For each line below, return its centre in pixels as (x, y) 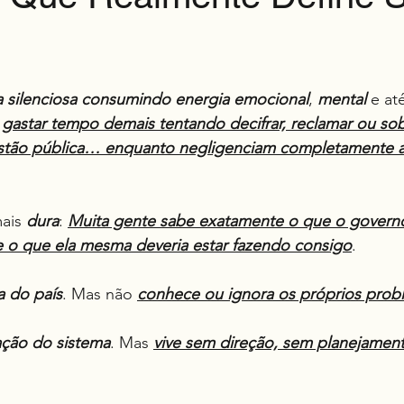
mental (342, 99)
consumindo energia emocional (195, 99)
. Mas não (100, 294)
